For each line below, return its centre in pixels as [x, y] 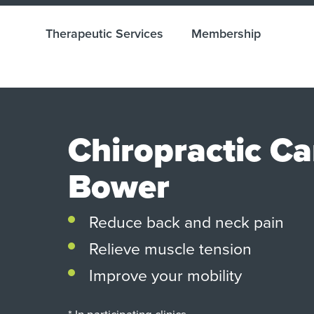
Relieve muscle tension [170, 248]
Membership [226, 33]
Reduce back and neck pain [186, 221]
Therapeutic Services [104, 33]
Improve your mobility [165, 274]
